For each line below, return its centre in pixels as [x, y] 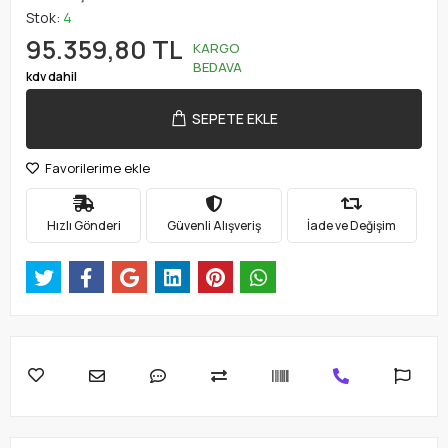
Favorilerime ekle [96, 167]
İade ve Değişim [352, 226]
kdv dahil [51, 76]
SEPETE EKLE [234, 119]
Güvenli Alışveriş [213, 226]
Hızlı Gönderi [83, 226]
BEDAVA [217, 67]
